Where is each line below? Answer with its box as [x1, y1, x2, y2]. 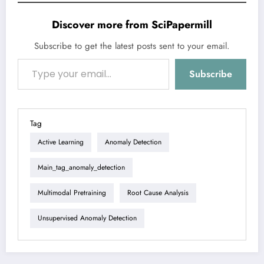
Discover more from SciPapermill [52, 16, 212, 32]
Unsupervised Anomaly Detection [38, 213, 137, 224]
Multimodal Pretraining [38, 187, 106, 199]
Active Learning [38, 137, 84, 148]
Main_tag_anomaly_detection [38, 162, 125, 173]
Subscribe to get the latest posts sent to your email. [34, 39, 230, 52]
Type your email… [17, 52, 39, 64]
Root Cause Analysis [127, 187, 189, 199]
